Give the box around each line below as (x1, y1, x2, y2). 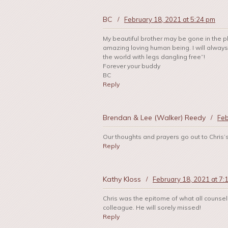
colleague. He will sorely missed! (103, 204, 201, 212)
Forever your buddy (103, 62, 160, 70)
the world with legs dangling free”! (103, 53, 205, 61)
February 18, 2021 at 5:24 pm (124, 15, 215, 24)
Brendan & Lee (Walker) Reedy (103, 113, 206, 123)
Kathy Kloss (103, 175, 141, 184)
